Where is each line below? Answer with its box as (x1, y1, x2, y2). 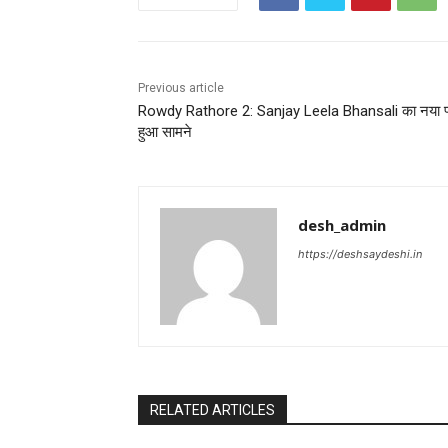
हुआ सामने (138, 123, 192, 142)
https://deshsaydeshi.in (298, 247, 422, 262)
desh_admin (298, 215, 386, 236)
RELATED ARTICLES (150, 402, 275, 419)
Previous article (138, 81, 224, 96)
